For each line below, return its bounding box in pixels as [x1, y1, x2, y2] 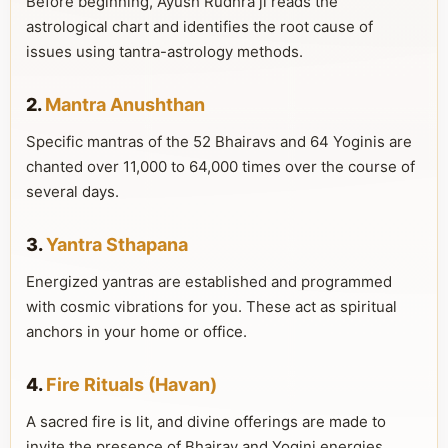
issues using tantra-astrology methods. [26, 42, 303, 61]
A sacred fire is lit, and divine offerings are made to [26, 412, 386, 431]
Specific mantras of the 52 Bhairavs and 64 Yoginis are [26, 132, 412, 151]
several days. [26, 182, 119, 201]
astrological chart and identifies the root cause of [26, 17, 373, 36]
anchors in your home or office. [26, 322, 247, 341]
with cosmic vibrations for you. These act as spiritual [26, 297, 397, 316]
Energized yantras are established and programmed [26, 272, 392, 291]
